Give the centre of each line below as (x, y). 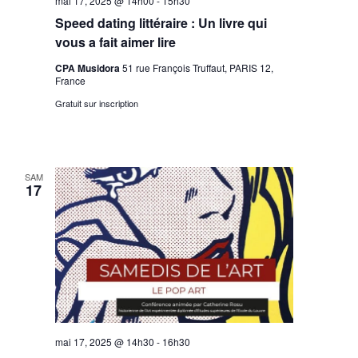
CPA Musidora (89, 68)
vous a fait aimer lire (116, 42)
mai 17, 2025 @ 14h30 (105, 342)
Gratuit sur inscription (97, 103)
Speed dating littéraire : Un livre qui (161, 23)
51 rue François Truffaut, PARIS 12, (198, 68)
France (71, 81)
